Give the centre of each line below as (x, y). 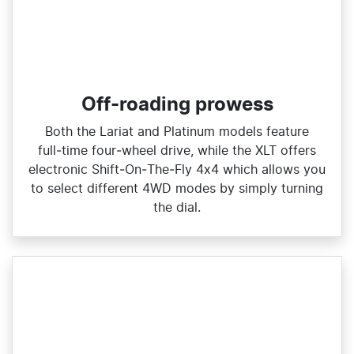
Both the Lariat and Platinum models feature (177, 132)
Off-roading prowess (177, 105)
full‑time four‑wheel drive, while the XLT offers (177, 151)
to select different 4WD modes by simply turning (177, 188)
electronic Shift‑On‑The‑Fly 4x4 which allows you (177, 169)
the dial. (177, 207)
